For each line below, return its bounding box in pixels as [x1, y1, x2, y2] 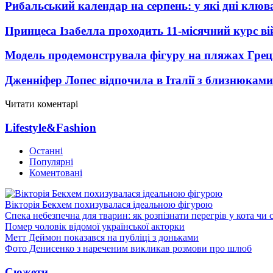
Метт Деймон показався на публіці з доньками [5, 232, 199, 243]
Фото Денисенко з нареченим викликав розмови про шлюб [5, 243, 252, 254]
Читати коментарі [5, 98, 78, 109]
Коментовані [29, 168, 82, 179]
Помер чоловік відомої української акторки [5, 221, 185, 232]
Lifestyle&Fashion [5, 121, 96, 134]
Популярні [29, 157, 73, 168]
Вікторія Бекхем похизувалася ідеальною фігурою [5, 199, 213, 210]
